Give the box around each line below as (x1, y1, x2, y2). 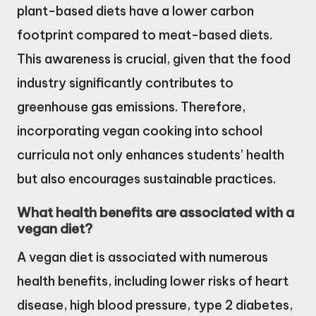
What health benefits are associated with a (17, 204, 294, 221)
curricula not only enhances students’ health (17, 146, 284, 163)
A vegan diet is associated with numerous (17, 249, 268, 266)
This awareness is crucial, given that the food (17, 50, 291, 67)
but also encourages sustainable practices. (17, 170, 276, 187)
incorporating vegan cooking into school (17, 122, 262, 139)
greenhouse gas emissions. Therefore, (17, 98, 245, 115)
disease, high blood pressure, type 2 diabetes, (17, 297, 293, 314)
